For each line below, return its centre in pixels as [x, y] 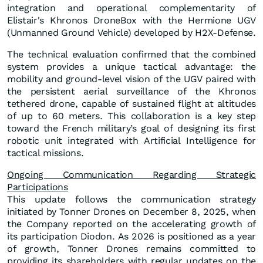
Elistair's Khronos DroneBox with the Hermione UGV [131, 21]
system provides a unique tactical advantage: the [131, 67]
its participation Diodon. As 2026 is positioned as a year [131, 237]
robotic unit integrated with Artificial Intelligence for [131, 141]
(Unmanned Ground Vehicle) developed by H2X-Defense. [131, 33]
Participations [38, 187]
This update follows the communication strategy [131, 200]
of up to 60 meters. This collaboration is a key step [131, 116]
